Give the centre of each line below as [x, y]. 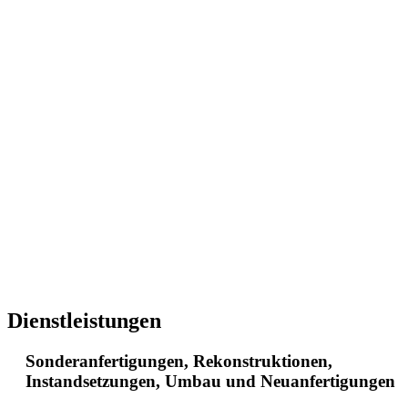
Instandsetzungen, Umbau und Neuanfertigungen [210, 381]
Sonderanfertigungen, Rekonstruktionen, [179, 361]
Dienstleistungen [84, 320]
